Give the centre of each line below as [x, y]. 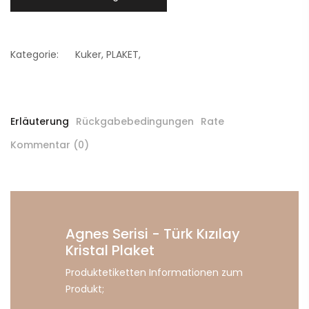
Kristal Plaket [110, 251]
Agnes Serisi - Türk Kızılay [153, 234]
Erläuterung [40, 122]
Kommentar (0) [50, 145]
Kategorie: [34, 55]
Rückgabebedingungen [135, 122]
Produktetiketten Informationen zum [154, 273]
